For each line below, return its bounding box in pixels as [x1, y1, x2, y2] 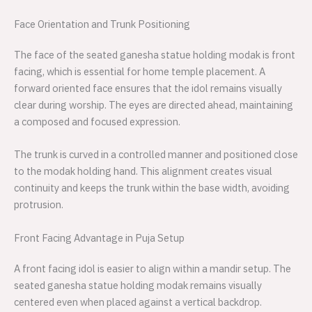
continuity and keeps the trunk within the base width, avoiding [14, 181, 290, 195]
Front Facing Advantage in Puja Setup [14, 231, 185, 244]
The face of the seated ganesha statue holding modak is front [14, 48, 295, 62]
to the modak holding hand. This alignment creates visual [14, 164, 272, 178]
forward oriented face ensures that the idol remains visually [14, 81, 282, 95]
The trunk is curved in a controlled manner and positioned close [14, 148, 298, 162]
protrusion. [14, 198, 63, 212]
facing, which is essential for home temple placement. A [14, 65, 265, 79]
